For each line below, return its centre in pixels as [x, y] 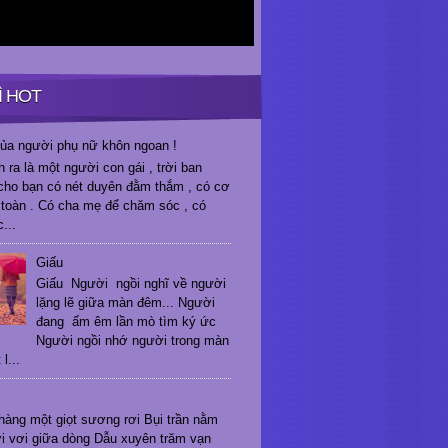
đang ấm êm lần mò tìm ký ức [126, 322]
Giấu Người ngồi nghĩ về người [131, 284]
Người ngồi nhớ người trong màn [133, 341]
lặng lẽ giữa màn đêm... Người [130, 303]
